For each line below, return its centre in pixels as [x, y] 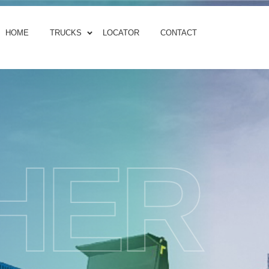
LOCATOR [121, 33]
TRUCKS [66, 33]
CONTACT [179, 33]
